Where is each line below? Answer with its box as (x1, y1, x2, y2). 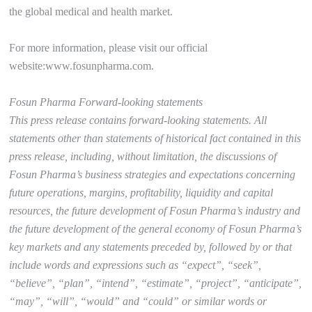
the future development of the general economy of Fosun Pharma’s (9, 222, 302, 235)
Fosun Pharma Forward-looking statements (9, 95, 203, 108)
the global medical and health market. (9, 5, 173, 17)
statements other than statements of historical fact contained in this (9, 132, 302, 144)
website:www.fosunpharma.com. (9, 59, 155, 72)
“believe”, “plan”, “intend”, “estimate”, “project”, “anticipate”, (9, 276, 302, 289)
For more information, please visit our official (9, 41, 208, 54)
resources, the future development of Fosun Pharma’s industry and (9, 204, 301, 217)
